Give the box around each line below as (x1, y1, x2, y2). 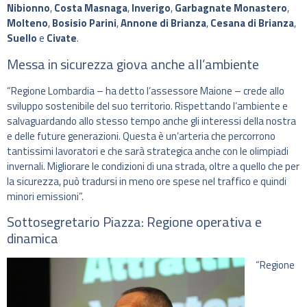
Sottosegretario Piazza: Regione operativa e (7, 211, 262, 233)
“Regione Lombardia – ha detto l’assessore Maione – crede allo (7, 82, 284, 99)
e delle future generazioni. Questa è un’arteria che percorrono (7, 127, 275, 144)
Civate (47, 30, 77, 47)
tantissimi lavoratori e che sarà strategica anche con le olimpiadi (7, 143, 288, 159)
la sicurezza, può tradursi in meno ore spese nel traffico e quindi (7, 173, 286, 189)
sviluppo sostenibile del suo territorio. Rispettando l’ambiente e (7, 97, 288, 114)
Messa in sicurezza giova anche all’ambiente (7, 53, 259, 75)
